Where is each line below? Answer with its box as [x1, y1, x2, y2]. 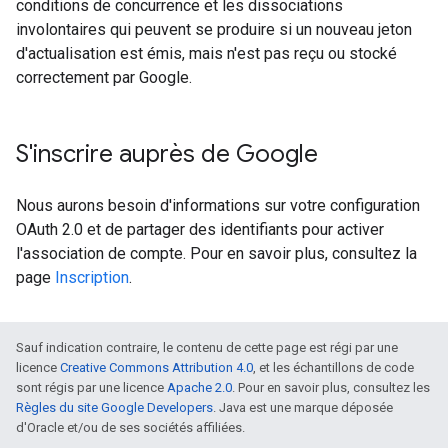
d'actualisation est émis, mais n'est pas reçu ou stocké [16, 44, 397, 64]
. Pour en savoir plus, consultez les [232, 380, 430, 396]
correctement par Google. [16, 68, 192, 88]
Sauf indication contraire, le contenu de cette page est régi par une [16, 340, 398, 356]
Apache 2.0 [167, 380, 232, 396]
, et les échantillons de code [253, 360, 414, 376]
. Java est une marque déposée [213, 400, 393, 416]
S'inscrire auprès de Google [16, 139, 318, 170]
